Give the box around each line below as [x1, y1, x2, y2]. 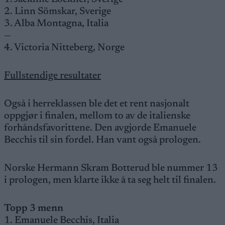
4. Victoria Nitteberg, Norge [4, 43, 125, 53]
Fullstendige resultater [4, 71, 101, 81]
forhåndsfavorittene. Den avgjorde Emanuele [4, 123, 196, 133]
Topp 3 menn [4, 203, 63, 213]
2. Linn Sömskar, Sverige [4, 7, 111, 17]
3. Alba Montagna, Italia [4, 19, 108, 29]
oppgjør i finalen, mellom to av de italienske [4, 111, 190, 121]
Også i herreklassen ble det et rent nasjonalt [4, 99, 189, 109]
